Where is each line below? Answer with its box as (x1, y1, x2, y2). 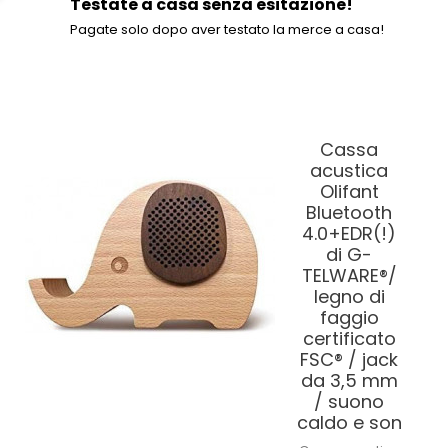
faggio (319, 305, 379, 330)
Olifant (319, 179, 379, 204)
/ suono (314, 389, 384, 414)
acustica (310, 158, 388, 183)
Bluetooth (306, 200, 392, 225)
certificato (302, 326, 396, 351)
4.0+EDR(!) (302, 221, 396, 246)
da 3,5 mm (300, 368, 398, 393)
